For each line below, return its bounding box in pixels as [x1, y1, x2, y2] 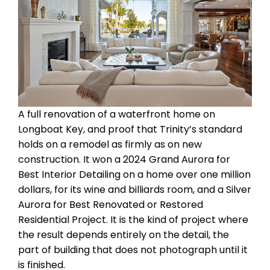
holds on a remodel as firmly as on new [18, 137, 202, 151]
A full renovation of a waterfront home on [18, 107, 215, 121]
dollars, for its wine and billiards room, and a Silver [18, 182, 251, 196]
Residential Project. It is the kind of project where [18, 212, 248, 227]
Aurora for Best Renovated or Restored [18, 197, 203, 212]
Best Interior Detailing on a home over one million [18, 167, 251, 181]
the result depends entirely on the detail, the [18, 227, 229, 242]
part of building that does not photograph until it [18, 242, 248, 257]
